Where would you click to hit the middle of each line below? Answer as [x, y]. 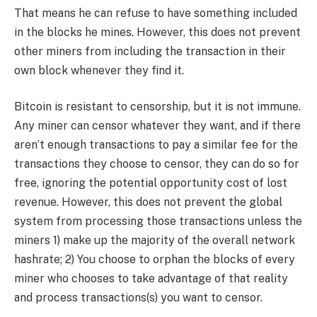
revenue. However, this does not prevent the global [148, 202]
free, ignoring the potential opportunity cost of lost [151, 183]
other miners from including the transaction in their [150, 51]
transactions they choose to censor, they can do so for [157, 164]
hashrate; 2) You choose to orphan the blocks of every [155, 260]
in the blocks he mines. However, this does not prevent [157, 32]
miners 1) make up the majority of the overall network [155, 241]
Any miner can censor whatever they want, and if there [157, 126]
